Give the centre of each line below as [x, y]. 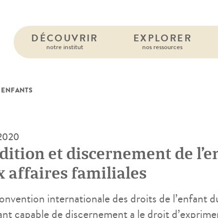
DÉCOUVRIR [65, 38]
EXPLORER [162, 38]
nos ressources [163, 47]
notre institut [64, 47]
